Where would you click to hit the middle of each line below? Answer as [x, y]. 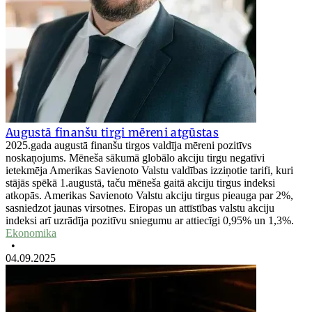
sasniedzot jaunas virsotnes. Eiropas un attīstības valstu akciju [140, 208]
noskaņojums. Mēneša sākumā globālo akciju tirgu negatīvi [135, 157]
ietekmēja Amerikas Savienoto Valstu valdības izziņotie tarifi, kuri [149, 170]
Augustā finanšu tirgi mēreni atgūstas [112, 132]
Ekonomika [31, 233]
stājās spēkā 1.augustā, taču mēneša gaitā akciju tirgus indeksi [140, 182]
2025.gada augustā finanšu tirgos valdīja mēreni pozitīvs [128, 145]
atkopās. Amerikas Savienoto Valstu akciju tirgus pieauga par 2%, [149, 195]
